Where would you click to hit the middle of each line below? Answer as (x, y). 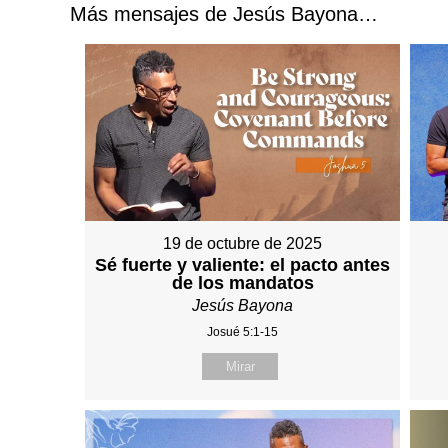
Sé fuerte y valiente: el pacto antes (243, 265)
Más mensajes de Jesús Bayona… (224, 13)
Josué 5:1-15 (243, 332)
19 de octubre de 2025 (243, 244)
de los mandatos (242, 283)
